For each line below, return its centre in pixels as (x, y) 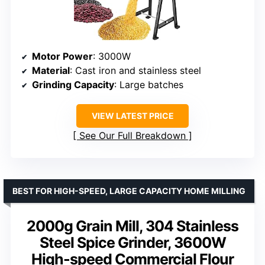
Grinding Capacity (73, 85)
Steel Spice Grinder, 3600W (132, 243)
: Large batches (149, 85)
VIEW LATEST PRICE (132, 116)
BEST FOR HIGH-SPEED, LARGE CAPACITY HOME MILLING (129, 191)
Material (51, 71)
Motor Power (62, 56)
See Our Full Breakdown (132, 136)
